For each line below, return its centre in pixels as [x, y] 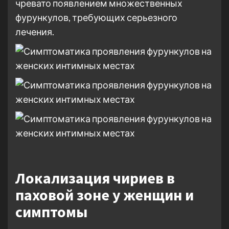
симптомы [51, 212]
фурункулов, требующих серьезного [96, 17]
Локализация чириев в [95, 178]
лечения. [35, 32]
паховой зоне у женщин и [105, 195]
